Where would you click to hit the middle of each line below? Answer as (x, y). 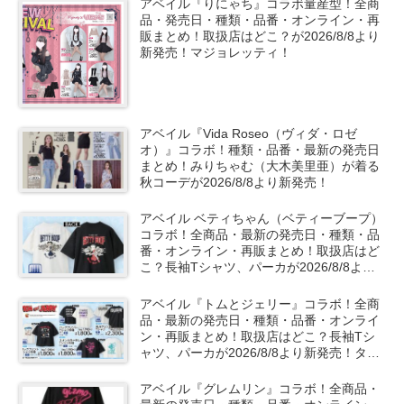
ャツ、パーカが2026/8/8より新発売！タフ (260, 352)
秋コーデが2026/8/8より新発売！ (235, 182)
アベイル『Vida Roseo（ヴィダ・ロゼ (249, 133)
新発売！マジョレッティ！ (216, 52)
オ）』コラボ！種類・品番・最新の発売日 (260, 149)
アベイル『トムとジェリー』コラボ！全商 (260, 303)
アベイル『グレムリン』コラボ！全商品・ (260, 389)
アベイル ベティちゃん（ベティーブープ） (262, 219)
